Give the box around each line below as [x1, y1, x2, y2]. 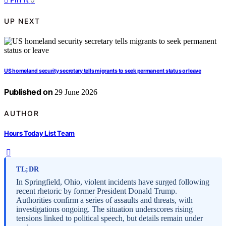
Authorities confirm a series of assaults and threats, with [16, 196, 193, 205]
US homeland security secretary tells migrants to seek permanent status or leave [4, 68, 201, 75]
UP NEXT [4, 16, 40, 25]
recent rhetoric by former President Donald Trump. [16, 187, 177, 196]
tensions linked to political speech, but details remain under [16, 214, 203, 223]
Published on [4, 87, 53, 97]
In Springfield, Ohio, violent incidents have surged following [16, 178, 209, 187]
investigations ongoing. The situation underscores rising [16, 205, 193, 214]
